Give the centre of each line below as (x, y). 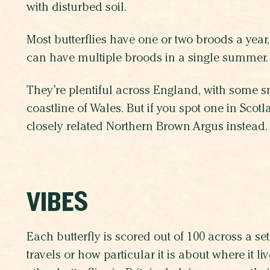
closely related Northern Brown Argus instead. (147, 128)
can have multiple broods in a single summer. (147, 59)
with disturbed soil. (77, 9)
